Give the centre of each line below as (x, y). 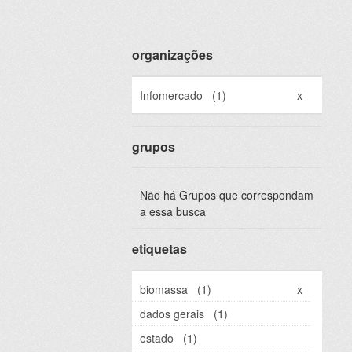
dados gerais (172, 314)
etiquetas (159, 249)
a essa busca (173, 212)
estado (157, 338)
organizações (172, 55)
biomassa (164, 290)
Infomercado (171, 95)
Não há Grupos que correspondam (227, 195)
